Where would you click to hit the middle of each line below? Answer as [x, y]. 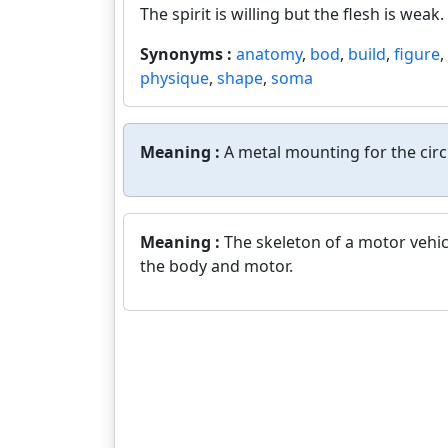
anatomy [269, 54]
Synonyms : [188, 54]
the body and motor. [216, 266]
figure [417, 54]
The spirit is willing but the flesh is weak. [292, 14]
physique [174, 78]
